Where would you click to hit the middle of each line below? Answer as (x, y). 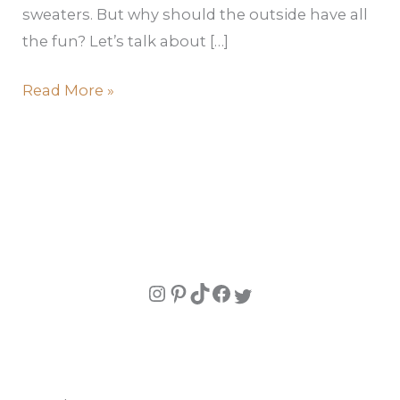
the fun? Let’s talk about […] (126, 41)
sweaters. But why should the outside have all (196, 14)
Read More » (69, 90)
